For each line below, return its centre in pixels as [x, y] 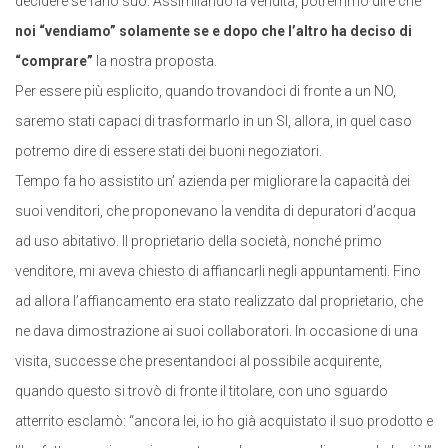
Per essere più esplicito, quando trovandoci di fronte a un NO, [205, 91]
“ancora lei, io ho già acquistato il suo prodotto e [281, 421]
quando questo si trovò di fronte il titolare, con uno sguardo [201, 391]
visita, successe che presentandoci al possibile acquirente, [198, 361]
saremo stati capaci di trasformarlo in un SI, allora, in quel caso [213, 121]
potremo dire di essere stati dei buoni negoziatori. [168, 151]
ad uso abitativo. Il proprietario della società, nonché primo [198, 241]
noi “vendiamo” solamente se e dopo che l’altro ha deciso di [213, 31]
